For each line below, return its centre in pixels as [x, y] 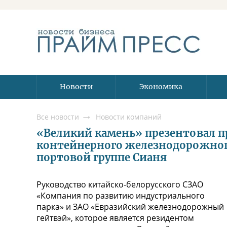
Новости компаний [129, 117]
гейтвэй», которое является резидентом [115, 218]
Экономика [161, 87]
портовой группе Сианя [102, 158]
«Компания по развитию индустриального [121, 196]
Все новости [58, 117]
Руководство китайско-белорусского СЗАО [120, 185]
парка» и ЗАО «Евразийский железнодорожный [130, 207]
